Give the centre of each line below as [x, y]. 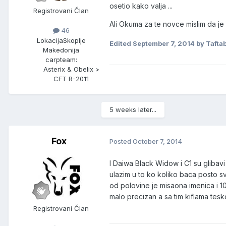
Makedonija [61, 50]
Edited [121, 44]
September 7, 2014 [164, 44]
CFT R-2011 [71, 78]
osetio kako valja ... [142, 6]
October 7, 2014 [157, 142]
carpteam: [61, 59]
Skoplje [74, 40]
